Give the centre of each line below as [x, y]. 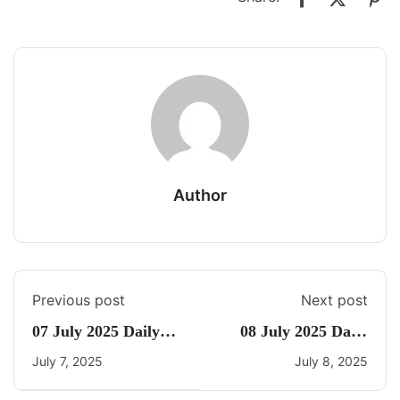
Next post [334, 300]
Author [200, 195]
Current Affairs [87, 354]
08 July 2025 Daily [304, 331]
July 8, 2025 [331, 361]
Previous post [79, 300]
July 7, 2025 [67, 361]
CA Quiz [337, 354]
